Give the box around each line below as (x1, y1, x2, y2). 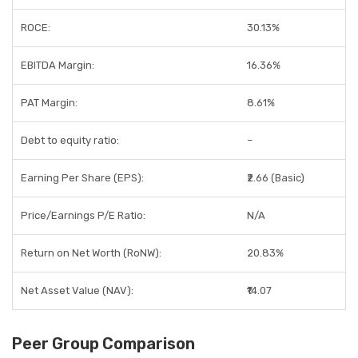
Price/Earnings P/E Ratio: (21, 209, 145, 221)
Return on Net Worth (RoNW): (21, 247, 161, 259)
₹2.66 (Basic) (247, 172, 304, 184)
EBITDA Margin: (21, 59, 94, 71)
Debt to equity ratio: (21, 134, 119, 146)
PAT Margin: (21, 97, 78, 109)
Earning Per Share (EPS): (21, 172, 144, 184)
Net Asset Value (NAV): (21, 284, 133, 296)
